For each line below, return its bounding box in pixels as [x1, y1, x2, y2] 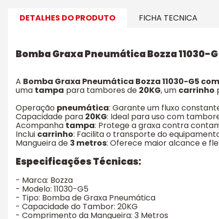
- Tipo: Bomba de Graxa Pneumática [16, 192, 155, 204]
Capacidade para [16, 110, 85, 122]
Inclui [16, 128, 37, 140]
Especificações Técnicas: [16, 155, 141, 169]
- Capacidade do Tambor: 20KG [16, 201, 138, 213]
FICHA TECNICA [139, 12, 197, 23]
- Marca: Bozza [16, 175, 73, 186]
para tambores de [64, 84, 139, 96]
